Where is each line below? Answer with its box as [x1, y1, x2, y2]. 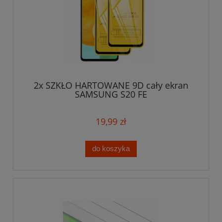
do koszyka [92, 144, 130, 153]
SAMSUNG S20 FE [75, 88, 147, 100]
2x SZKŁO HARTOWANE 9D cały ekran [34, 79, 188, 91]
